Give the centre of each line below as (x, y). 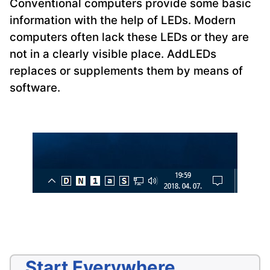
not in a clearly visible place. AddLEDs (113, 54)
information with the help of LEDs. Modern (123, 20)
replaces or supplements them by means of (126, 71)
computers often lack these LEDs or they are (129, 37)
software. (35, 88)
